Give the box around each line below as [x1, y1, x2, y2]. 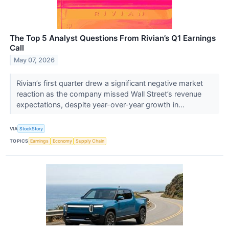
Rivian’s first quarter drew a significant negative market [16, 79, 203, 88]
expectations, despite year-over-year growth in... [16, 100, 187, 109]
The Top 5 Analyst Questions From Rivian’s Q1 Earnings [10, 33, 216, 43]
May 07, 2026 [14, 56, 55, 64]
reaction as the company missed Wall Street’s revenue [16, 89, 201, 99]
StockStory [19, 126, 43, 132]
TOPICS [10, 138, 29, 144]
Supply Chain [76, 138, 105, 144]
